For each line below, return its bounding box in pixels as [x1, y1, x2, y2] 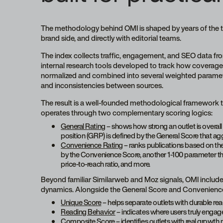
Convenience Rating [61, 139, 123, 150]
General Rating [61, 120, 106, 131]
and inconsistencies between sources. [41, 80, 164, 91]
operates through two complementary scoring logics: [41, 107, 213, 118]
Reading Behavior [61, 206, 115, 218]
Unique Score [61, 197, 102, 208]
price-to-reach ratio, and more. [61, 158, 150, 169]
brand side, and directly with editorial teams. [41, 32, 183, 44]
